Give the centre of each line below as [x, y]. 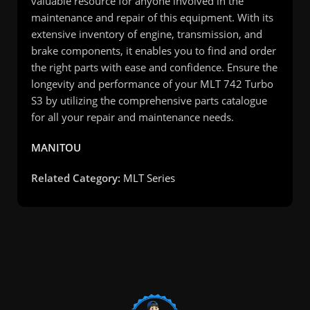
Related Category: [76, 178]
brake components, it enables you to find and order [154, 51]
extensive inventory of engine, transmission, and [147, 34]
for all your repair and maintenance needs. [133, 117]
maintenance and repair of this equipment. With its [152, 18]
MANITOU [56, 148]
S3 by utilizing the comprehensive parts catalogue [149, 101]
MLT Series [149, 178]
